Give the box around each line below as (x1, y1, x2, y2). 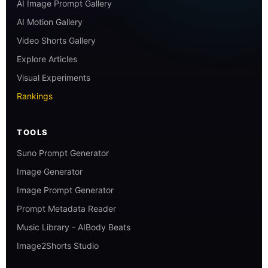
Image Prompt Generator (17, 185, 114, 196)
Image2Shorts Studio (17, 240, 99, 251)
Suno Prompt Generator (17, 148, 109, 159)
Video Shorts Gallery (17, 35, 96, 46)
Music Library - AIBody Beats (17, 222, 130, 233)
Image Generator (17, 166, 83, 177)
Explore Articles (17, 54, 77, 65)
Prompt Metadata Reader (17, 203, 116, 214)
